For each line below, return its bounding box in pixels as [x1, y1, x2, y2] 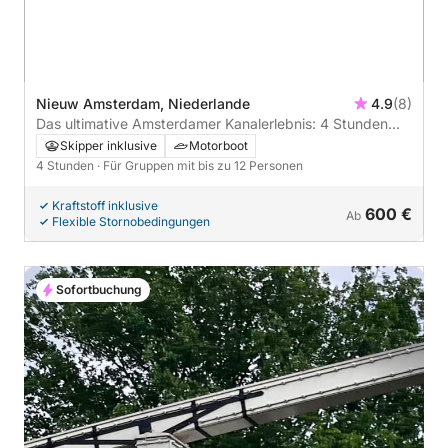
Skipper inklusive [60, 137, 157, 153]
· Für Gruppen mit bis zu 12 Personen [97, 157, 303, 173]
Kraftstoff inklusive [52, 197, 158, 213]
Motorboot [189, 137, 248, 153]
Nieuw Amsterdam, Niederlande [36, 94, 250, 112]
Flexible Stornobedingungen [52, 213, 210, 229]
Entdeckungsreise [36, 134, 153, 152]
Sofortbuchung [56, 281, 142, 297]
